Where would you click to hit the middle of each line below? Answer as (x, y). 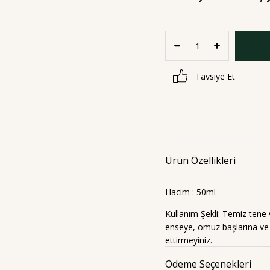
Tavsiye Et (215, 76)
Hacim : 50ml (190, 192)
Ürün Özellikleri (200, 160)
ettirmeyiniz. (189, 240)
